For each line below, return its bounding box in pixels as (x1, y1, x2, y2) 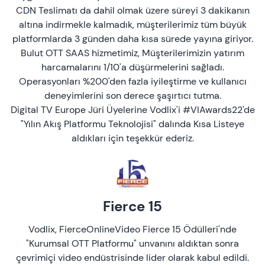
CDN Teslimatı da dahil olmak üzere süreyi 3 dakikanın (15, 4, 250, 17)
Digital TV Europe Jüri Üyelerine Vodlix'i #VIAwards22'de (10, 104, 255, 116)
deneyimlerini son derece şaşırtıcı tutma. (44, 89, 221, 102)
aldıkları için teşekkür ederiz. (71, 132, 194, 144)
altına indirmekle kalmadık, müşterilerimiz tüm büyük (18, 18, 247, 31)
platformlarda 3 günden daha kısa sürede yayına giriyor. (12, 33, 253, 45)
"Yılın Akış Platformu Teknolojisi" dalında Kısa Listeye (21, 118, 244, 130)
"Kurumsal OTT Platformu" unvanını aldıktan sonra (26, 237, 239, 250)
